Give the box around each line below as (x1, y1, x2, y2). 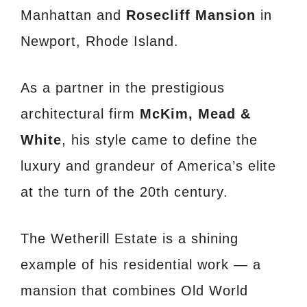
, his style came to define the (62, 132, 258, 148)
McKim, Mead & (140, 106, 251, 122)
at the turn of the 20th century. (21, 184, 228, 200)
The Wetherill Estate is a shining (21, 231, 238, 247)
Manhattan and (21, 8, 126, 23)
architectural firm (21, 106, 140, 122)
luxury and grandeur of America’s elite (21, 158, 276, 174)
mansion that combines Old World (21, 283, 248, 299)
